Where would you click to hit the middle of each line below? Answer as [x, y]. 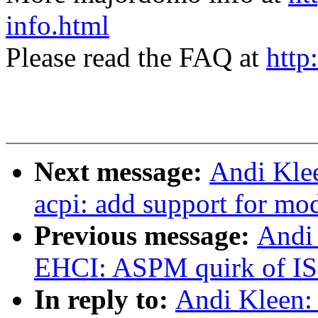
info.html [57, 26]
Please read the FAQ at [136, 57]
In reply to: [105, 300]
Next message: [122, 172]
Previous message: [146, 236]
